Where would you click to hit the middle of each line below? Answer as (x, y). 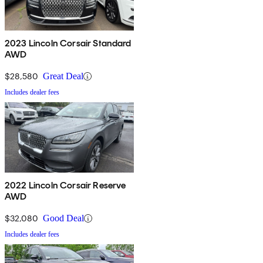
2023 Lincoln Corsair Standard (68, 43)
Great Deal (63, 76)
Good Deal (63, 218)
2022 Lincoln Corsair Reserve (65, 186)
